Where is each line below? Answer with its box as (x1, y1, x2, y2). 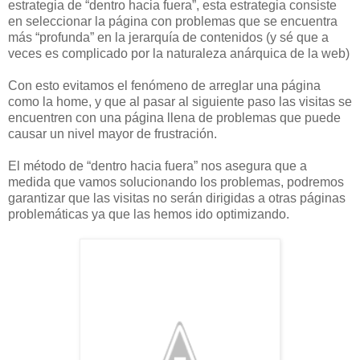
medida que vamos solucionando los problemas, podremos (8, 175, 344, 190)
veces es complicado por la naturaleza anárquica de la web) (8, 47, 350, 61)
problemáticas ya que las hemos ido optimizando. (8, 207, 289, 222)
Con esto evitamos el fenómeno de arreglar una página (8, 79, 321, 93)
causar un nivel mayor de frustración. (8, 127, 217, 141)
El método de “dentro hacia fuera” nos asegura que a (8, 159, 307, 174)
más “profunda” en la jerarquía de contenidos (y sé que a (8, 31, 329, 45)
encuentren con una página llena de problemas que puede (8, 111, 341, 125)
